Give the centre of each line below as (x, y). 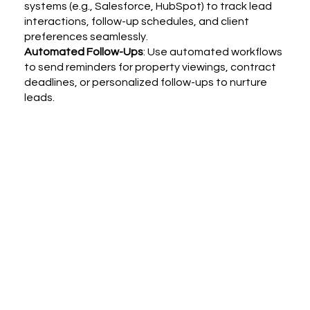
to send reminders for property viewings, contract (151, 67)
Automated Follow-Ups (84, 52)
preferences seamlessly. (86, 37)
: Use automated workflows (213, 52)
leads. (40, 98)
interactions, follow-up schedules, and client (137, 22)
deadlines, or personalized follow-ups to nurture (146, 83)
